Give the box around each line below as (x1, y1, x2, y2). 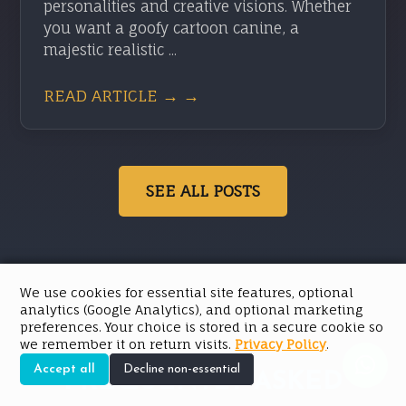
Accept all (34, 362, 96, 376)
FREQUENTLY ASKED (63, 368, 343, 395)
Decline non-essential (123, 362, 241, 376)
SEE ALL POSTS (146, 180, 260, 200)
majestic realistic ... (43, 40, 178, 59)
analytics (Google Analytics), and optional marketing (20, 302, 363, 317)
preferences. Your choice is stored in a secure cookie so (20, 319, 384, 334)
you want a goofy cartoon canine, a (43, 18, 300, 37)
